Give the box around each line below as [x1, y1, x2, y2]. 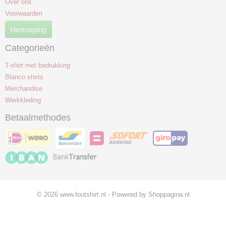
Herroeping [11, 24, 46, 34]
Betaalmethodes [5, 112, 71, 123]
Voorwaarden [5, 10, 42, 17]
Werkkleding [5, 96, 41, 104]
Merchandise [5, 85, 42, 92]
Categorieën [5, 43, 54, 53]
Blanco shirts [5, 73, 43, 81]
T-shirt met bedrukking [5, 62, 70, 69]
